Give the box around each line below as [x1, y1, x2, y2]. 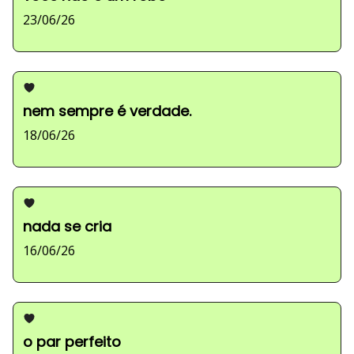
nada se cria [23, 217, 111, 236]
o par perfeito [23, 332, 121, 352]
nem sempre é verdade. [23, 101, 191, 121]
